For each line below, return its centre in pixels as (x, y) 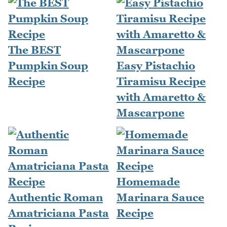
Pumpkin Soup (48, 66)
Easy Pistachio (156, 66)
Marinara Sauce (160, 198)
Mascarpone (150, 113)
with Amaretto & (161, 97)
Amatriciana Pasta (59, 213)
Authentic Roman (55, 198)
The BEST (34, 50)
